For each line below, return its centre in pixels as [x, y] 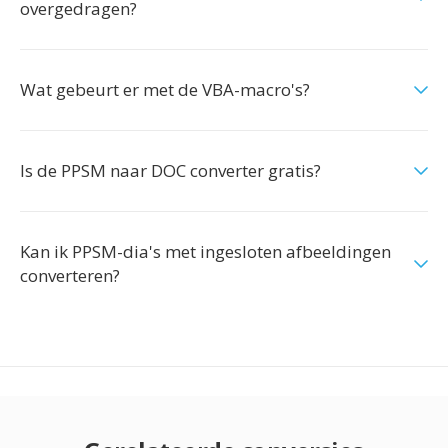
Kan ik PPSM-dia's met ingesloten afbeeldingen [205, 251]
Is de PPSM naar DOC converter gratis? [170, 170]
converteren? [70, 275]
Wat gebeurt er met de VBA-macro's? [165, 89]
